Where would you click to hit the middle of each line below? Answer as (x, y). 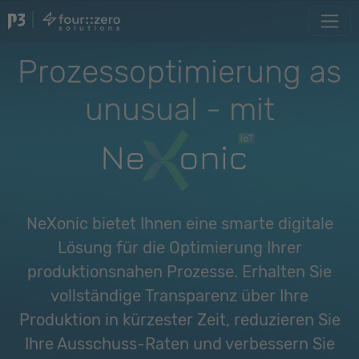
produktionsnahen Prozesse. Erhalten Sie (179, 272)
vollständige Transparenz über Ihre (179, 296)
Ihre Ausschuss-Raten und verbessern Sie (179, 344)
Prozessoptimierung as (179, 72)
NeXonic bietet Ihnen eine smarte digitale (179, 224)
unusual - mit (179, 109)
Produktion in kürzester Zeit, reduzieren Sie (179, 320)
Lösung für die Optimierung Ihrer (179, 248)
